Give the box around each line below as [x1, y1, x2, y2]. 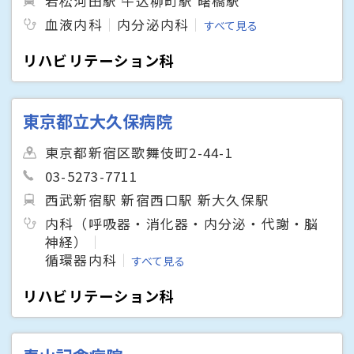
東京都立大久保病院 [23, 108, 173, 133]
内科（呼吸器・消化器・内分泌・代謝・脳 [45, 213, 319, 233]
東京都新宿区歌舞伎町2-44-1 [45, 142, 233, 162]
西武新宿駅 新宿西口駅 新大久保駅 [45, 190, 269, 209]
